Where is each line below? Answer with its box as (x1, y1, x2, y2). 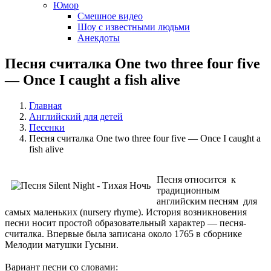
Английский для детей (29, 111, 123, 122)
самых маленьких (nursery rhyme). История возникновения (5, 206, 247, 217)
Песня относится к (157, 174, 236, 184)
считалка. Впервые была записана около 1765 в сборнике (5, 228, 242, 239)
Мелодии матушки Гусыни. (5, 239, 119, 250)
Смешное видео (77, 11, 143, 21)
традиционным (157, 184, 220, 195)
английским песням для (157, 195, 257, 206)
